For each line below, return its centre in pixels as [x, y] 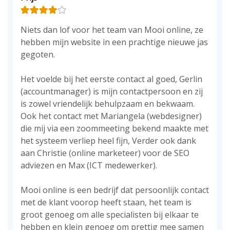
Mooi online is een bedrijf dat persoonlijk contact [115, 190]
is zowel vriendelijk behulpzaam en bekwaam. [108, 104]
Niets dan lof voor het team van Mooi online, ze [112, 30]
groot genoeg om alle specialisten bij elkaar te [110, 215]
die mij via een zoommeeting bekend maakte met [114, 128]
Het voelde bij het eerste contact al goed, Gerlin [111, 79]
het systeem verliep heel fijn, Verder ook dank [108, 141]
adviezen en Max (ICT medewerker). [89, 165]
